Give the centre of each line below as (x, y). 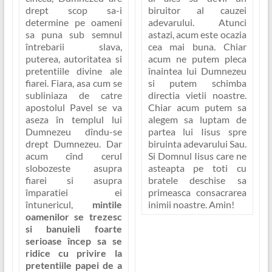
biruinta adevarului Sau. (197, 143)
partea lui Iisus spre (197, 131)
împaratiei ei (73, 192)
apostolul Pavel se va (73, 107)
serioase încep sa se (73, 241)
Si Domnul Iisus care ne (197, 155)
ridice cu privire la (73, 253)
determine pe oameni (73, 22)
